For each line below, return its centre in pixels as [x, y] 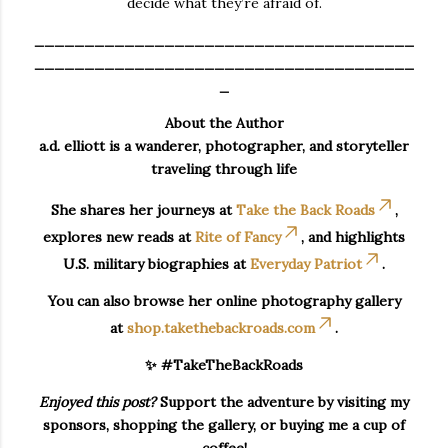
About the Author [224, 122]
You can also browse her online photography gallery [224, 300]
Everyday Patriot [306, 263]
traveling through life [224, 168]
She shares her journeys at [143, 209]
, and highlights [353, 236]
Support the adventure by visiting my [282, 401]
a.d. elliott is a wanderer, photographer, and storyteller [224, 145]
